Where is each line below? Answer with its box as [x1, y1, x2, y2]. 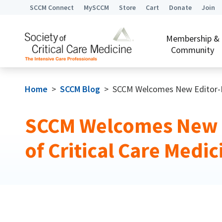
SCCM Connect [29, 3, 74, 12]
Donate [168, 3, 192, 12]
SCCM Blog [59, 83, 100, 95]
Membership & [166, 32, 220, 44]
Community [171, 44, 215, 55]
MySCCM [83, 3, 109, 12]
